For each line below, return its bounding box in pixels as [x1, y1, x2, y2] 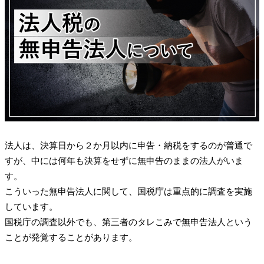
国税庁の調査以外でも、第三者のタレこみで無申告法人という [5, 217, 252, 227]
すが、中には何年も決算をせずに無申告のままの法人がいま [5, 156, 243, 166]
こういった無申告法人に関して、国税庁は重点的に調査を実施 [5, 187, 252, 197]
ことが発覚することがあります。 [5, 233, 137, 243]
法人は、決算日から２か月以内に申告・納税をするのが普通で [5, 141, 252, 151]
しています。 [5, 202, 58, 212]
